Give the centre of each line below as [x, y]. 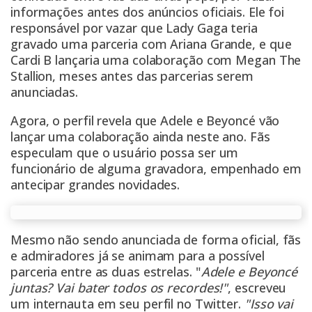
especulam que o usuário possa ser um [125, 153]
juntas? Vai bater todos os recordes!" [119, 288]
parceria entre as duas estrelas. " [106, 272]
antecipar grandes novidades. [95, 185]
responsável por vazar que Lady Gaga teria [134, 28]
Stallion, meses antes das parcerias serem [132, 76]
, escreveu [257, 288]
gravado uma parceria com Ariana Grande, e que [151, 44]
